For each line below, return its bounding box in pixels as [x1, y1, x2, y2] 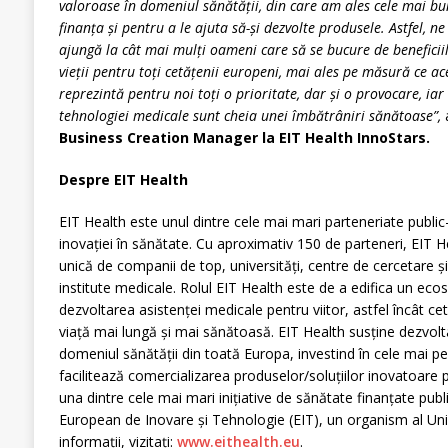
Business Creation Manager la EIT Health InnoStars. [58, 128, 430, 148]
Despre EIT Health [58, 170, 188, 190]
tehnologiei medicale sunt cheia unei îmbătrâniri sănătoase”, [58, 106, 445, 126]
